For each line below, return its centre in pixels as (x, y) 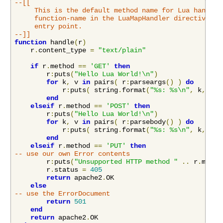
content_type (64, 50)
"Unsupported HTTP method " (126, 162)
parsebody (148, 122)
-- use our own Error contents (72, 154)
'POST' (118, 106)
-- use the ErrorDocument (62, 193)
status (68, 169)
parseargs (148, 82)
